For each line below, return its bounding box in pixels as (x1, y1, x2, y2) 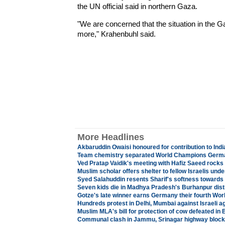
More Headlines (77, 132, 144, 142)
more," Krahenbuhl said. (77, 30, 156, 38)
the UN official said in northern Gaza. (77, 2, 197, 11)
